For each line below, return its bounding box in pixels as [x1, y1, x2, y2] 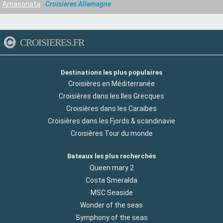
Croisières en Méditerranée [68, 80, 155, 88]
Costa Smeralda [86, 176, 137, 184]
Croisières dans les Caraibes [66, 105, 157, 113]
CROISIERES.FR [20, 37, 84, 48]
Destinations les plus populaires [61, 69, 162, 77]
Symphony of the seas [75, 213, 148, 222]
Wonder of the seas [80, 201, 143, 209]
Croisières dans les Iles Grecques [59, 92, 164, 101]
